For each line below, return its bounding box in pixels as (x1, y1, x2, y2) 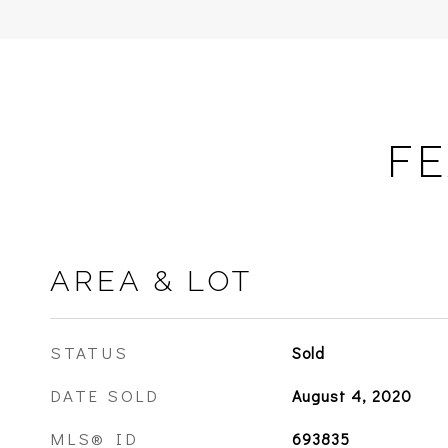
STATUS (50, 341, 129, 364)
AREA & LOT (50, 264, 253, 298)
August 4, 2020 (291, 385, 412, 406)
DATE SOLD (50, 384, 160, 407)
